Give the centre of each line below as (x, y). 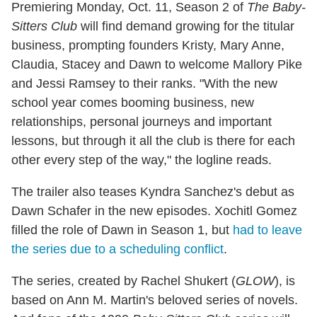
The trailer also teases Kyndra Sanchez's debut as (153, 192)
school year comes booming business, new (133, 103)
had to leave (267, 230)
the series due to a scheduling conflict (117, 249)
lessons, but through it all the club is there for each (153, 141)
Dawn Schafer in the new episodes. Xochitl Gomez (154, 211)
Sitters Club (44, 27)
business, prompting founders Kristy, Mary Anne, (148, 46)
